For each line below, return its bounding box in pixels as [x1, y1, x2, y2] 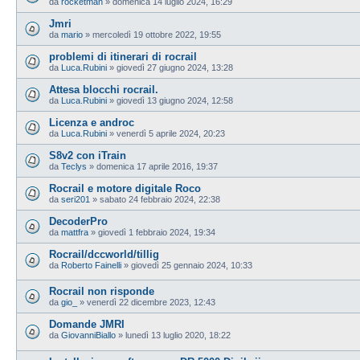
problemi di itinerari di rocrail [49, 50, 197, 63]
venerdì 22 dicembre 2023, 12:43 [87, 297, 215, 308]
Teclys [61, 161, 87, 171]
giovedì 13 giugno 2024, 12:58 [117, 95, 233, 105]
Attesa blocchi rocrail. [49, 83, 158, 96]
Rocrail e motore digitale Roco [49, 182, 201, 194]
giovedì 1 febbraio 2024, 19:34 [98, 227, 215, 237]
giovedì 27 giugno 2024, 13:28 [117, 62, 233, 72]
